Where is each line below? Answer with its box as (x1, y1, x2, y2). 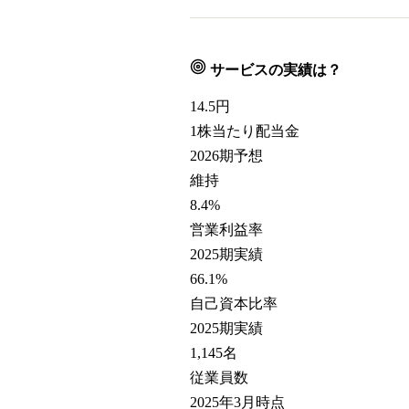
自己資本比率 (190, 296, 278, 311)
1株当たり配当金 (190, 123, 299, 139)
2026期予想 (190, 148, 263, 163)
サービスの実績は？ (206, 62, 341, 78)
